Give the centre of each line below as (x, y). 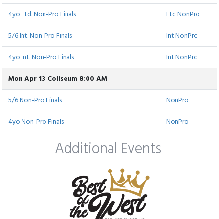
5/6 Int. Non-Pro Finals (40, 36)
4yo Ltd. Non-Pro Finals (42, 15)
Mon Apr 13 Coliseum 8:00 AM (58, 79)
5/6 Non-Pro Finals (35, 101)
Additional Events (109, 149)
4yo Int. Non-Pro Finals (41, 58)
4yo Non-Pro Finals (36, 122)
